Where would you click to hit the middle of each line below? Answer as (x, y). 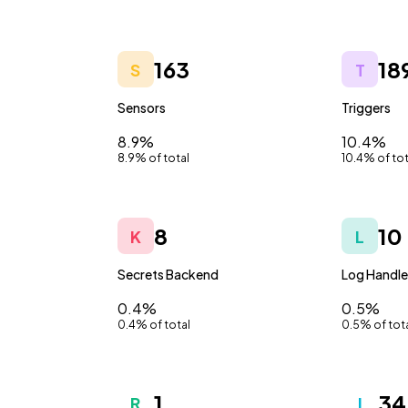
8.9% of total (153, 158)
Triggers (367, 107)
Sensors (141, 107)
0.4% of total (153, 325)
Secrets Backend (168, 274)
